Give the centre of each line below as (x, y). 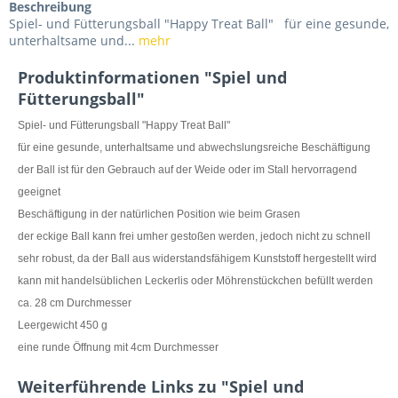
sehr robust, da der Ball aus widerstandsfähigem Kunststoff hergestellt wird (199, 259)
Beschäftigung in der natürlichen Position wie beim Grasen (160, 214)
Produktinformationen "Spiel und (152, 77)
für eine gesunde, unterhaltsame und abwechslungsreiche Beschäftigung (195, 147)
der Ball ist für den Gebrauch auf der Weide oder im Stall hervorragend (187, 170)
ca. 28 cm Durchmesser (75, 303)
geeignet (40, 192)
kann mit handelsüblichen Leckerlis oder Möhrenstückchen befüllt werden (197, 281)
